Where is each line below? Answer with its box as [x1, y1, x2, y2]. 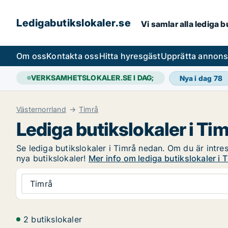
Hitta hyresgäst [99, 51, 161, 61]
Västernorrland [16, 105, 66, 113]
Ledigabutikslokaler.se [16, 17, 131, 29]
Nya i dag [179, 74, 214, 82]
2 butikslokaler [23, 214, 82, 224]
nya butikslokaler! [16, 153, 89, 163]
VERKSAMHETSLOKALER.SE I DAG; [31, 73, 154, 82]
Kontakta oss [46, 51, 99, 61]
